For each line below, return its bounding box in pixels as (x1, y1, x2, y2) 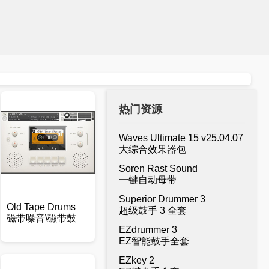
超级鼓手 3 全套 (119, 205, 187, 216)
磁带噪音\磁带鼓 (7, 213, 77, 223)
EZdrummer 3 (119, 225, 177, 235)
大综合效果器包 (119, 144, 186, 154)
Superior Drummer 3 (119, 194, 205, 204)
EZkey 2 (119, 255, 154, 265)
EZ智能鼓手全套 (119, 236, 189, 246)
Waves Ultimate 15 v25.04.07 (119, 133, 243, 143)
